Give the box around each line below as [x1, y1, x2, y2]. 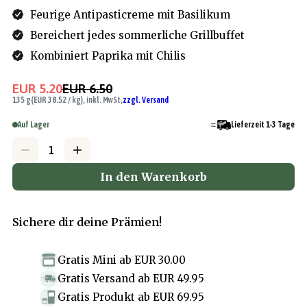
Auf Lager [18, 120, 49, 130]
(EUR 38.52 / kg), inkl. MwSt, [31, 95, 123, 105]
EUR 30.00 [134, 254, 186, 267]
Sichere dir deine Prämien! [12, 215, 162, 230]
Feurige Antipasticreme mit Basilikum [30, 8, 230, 21]
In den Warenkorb [100, 170, 207, 184]
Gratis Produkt [58, 291, 135, 304]
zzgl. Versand [123, 95, 169, 105]
